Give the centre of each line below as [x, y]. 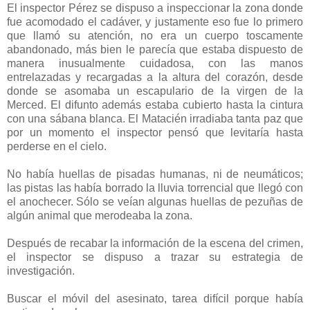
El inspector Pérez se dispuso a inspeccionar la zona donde [155, 8]
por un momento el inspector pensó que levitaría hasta [155, 133]
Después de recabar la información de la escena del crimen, [155, 244]
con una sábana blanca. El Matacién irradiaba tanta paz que [155, 119]
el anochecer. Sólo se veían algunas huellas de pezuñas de [155, 202]
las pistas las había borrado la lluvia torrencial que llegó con [155, 188]
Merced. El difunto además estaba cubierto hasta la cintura [155, 105]
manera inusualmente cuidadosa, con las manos [155, 64]
